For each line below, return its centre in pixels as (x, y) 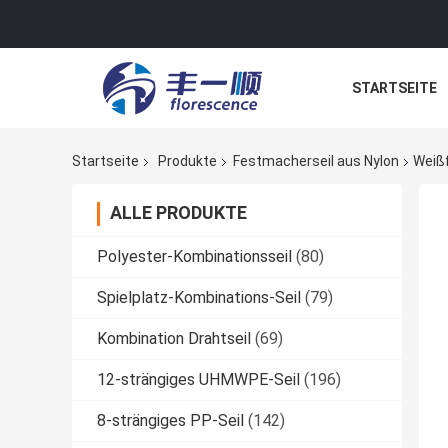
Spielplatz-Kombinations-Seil (199, 298)
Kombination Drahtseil (174, 339)
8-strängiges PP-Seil (170, 421)
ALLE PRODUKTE (178, 213)
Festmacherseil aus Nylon (316, 161)
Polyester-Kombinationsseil (194, 257)
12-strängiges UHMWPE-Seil (198, 380)
